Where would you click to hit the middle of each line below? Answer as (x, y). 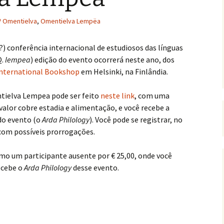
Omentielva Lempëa (70, 21)
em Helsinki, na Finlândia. (124, 71)
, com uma (152, 95)
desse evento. (95, 167)
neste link (117, 95)
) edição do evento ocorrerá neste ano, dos (102, 59)
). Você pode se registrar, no (136, 119)
